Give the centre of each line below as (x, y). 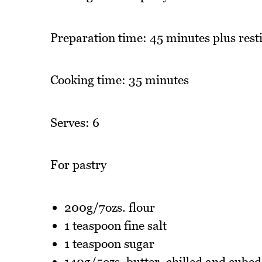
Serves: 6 (75, 122)
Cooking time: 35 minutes (119, 80)
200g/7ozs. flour (109, 208)
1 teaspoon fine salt (115, 226)
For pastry (78, 165)
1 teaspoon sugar (109, 244)
